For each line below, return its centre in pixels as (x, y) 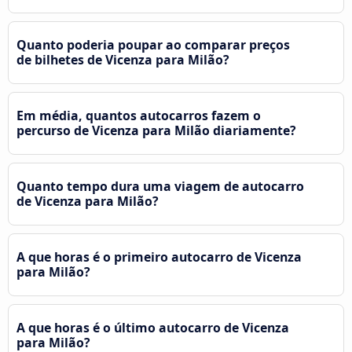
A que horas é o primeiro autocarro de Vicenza (159, 257)
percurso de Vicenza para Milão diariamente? (156, 130)
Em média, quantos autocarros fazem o (139, 115)
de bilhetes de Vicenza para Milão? (123, 59)
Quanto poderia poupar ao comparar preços (153, 44)
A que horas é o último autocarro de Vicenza (153, 327)
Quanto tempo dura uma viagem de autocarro (160, 186)
